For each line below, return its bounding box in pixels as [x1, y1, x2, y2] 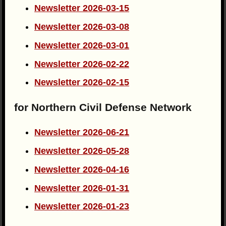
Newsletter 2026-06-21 [34, 127, 130, 138]
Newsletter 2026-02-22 [34, 59, 130, 69]
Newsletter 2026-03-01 [34, 40, 130, 50]
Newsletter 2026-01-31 [34, 183, 130, 193]
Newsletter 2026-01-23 [34, 201, 130, 212]
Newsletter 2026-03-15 [34, 3, 130, 14]
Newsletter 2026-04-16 [34, 164, 130, 175]
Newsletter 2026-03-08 [34, 21, 130, 32]
